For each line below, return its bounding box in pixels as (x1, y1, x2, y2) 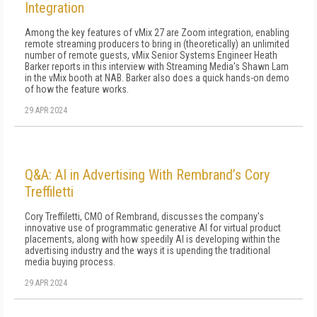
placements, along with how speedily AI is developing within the (25, 234, 280, 245)
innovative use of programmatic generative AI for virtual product (25, 222, 281, 234)
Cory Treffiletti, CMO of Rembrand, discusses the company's (25, 211, 264, 222)
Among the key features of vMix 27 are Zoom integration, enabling (25, 27, 289, 38)
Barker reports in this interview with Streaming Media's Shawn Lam (25, 61, 289, 72)
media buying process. (25, 256, 115, 267)
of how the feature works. (25, 83, 129, 95)
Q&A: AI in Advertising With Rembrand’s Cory (25, 166, 270, 183)
